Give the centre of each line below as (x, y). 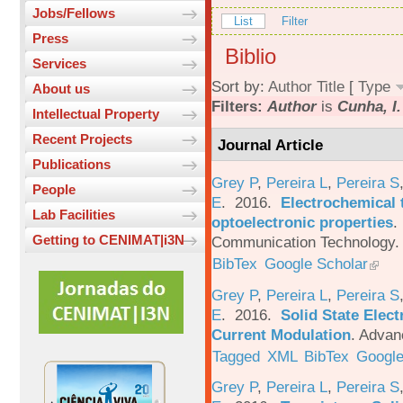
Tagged (237, 356)
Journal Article (271, 144)
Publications (72, 165)
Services (59, 64)
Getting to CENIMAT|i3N (108, 240)
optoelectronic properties (302, 222)
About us (61, 89)
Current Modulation (281, 334)
